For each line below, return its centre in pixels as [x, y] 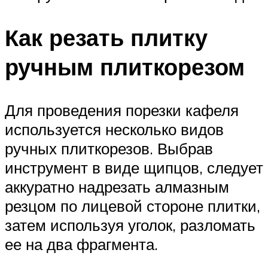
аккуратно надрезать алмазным [117, 187]
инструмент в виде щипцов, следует [134, 168]
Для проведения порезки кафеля [122, 110]
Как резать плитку [106, 38]
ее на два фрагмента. [81, 244]
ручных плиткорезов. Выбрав [109, 149]
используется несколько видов [114, 130]
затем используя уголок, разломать [130, 225]
